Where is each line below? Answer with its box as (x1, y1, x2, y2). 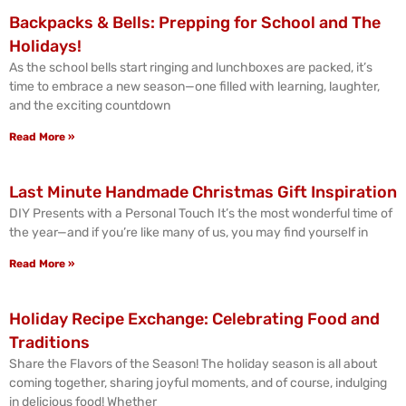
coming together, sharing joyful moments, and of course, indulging (9, 375, 387, 391)
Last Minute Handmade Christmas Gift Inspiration (9, 182, 397, 202)
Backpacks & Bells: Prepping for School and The (9, 13, 381, 33)
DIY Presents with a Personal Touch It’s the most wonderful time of (9, 206, 392, 221)
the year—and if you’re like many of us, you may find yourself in (9, 225, 368, 240)
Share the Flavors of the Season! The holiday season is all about (9, 356, 377, 372)
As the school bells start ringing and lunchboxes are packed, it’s (9, 60, 372, 75)
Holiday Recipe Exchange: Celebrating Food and (9, 309, 380, 329)
